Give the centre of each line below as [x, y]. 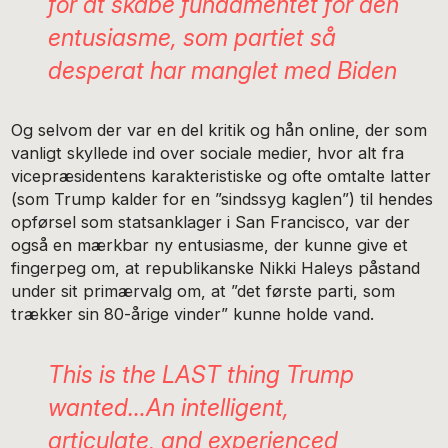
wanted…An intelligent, [168, 408]
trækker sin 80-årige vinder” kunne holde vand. [193, 314]
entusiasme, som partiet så [191, 38]
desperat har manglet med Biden [222, 71]
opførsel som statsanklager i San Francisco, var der [211, 222]
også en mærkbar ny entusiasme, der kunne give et [210, 245]
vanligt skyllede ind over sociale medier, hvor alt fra [208, 153]
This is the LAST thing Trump [200, 375]
